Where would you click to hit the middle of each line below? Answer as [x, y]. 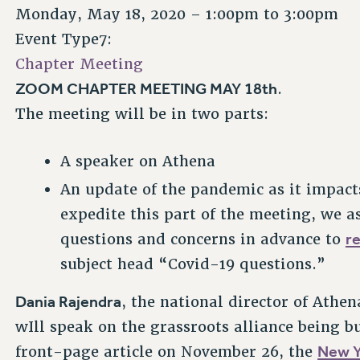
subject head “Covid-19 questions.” [192, 264]
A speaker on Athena [137, 162]
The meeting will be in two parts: [142, 114]
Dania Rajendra [69, 302]
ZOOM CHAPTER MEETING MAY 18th [147, 89]
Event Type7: [66, 39]
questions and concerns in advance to [202, 239]
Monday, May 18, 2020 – [111, 14]
